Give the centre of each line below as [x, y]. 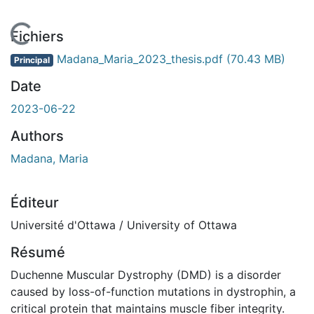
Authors [37, 136]
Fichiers [37, 36]
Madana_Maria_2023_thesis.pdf [139, 59]
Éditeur [35, 202]
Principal [32, 60]
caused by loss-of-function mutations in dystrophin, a [153, 291]
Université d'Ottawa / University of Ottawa [124, 225]
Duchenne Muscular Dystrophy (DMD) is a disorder [146, 274]
